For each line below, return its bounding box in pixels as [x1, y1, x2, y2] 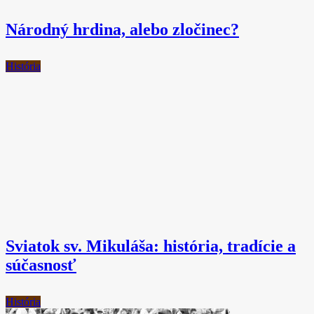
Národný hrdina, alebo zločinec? [6, 20, 239, 39]
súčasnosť [6, 256, 76, 274]
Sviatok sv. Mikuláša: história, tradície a [6, 237, 296, 255]
